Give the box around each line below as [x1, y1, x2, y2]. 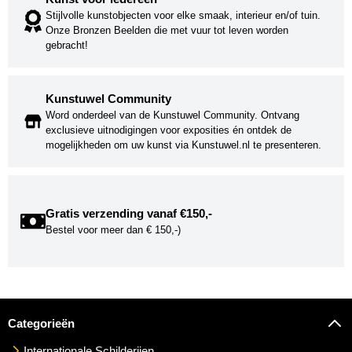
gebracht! [46, 38, 88, 51]
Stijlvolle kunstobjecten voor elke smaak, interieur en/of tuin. [46, 9, 321, 21]
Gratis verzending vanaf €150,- [46, 206, 212, 220]
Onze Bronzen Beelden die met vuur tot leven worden [46, 24, 288, 36]
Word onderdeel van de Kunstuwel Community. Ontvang [46, 108, 299, 121]
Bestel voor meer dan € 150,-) [46, 223, 181, 236]
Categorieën [8, 316, 75, 330]
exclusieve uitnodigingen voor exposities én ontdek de [46, 123, 291, 136]
